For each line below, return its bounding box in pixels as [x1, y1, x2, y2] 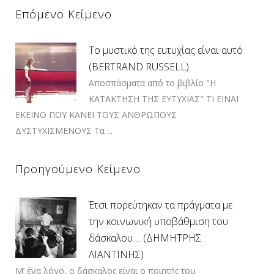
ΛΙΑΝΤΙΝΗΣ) [89, 247, 144, 261]
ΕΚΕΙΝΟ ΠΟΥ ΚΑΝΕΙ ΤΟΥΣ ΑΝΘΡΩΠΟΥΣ [15, 108, 177, 120]
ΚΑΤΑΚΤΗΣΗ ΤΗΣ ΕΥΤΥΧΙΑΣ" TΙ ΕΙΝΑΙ [89, 92, 239, 105]
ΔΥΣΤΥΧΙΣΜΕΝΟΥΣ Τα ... [15, 124, 113, 136]
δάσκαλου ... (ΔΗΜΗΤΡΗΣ [89, 231, 201, 245]
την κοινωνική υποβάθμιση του [89, 214, 228, 228]
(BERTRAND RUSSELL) [89, 59, 189, 73]
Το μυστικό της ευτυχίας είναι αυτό [89, 43, 243, 57]
